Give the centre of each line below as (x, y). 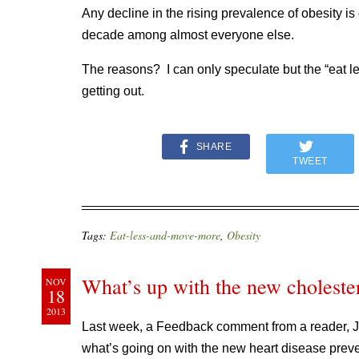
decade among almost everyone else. (188, 35)
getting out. (113, 91)
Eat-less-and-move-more (165, 235)
